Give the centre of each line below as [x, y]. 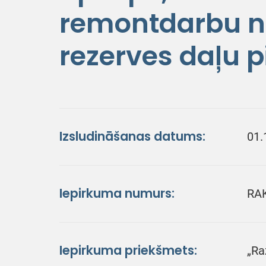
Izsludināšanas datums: [132, 136]
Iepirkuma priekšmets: [128, 250]
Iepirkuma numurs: [117, 193]
